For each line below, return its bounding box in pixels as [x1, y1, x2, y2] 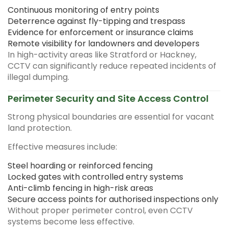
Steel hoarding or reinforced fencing [8, 159, 153, 172]
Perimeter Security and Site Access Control [8, 92, 209, 105]
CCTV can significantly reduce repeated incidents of [8, 60, 216, 72]
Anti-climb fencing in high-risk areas [8, 182, 153, 194]
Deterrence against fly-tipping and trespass [8, 15, 185, 27]
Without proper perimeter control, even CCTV [8, 204, 193, 216]
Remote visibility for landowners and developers [8, 37, 199, 49]
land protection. [8, 122, 72, 134]
